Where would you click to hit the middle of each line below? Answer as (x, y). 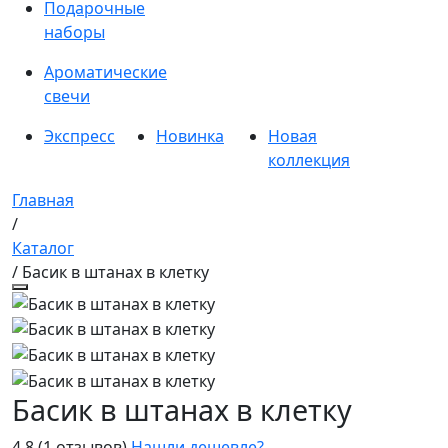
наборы (74, 32)
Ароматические (105, 72)
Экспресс (79, 136)
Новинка (190, 136)
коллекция (309, 160)
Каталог (43, 248)
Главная (43, 200)
